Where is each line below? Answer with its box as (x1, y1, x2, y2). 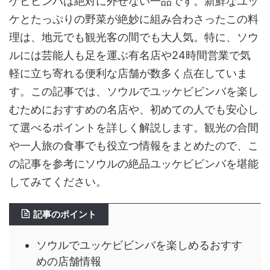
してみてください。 (9, 175, 107, 188)
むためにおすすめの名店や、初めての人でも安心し (9, 102, 259, 116)
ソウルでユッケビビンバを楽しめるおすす (36, 239, 242, 251)
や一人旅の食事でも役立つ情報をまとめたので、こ (9, 139, 259, 152)
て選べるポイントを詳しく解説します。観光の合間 (9, 121, 259, 134)
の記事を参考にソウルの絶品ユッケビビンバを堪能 (9, 157, 259, 170)
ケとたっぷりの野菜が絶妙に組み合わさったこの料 (9, 12, 259, 25)
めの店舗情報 (36, 255, 101, 268)
